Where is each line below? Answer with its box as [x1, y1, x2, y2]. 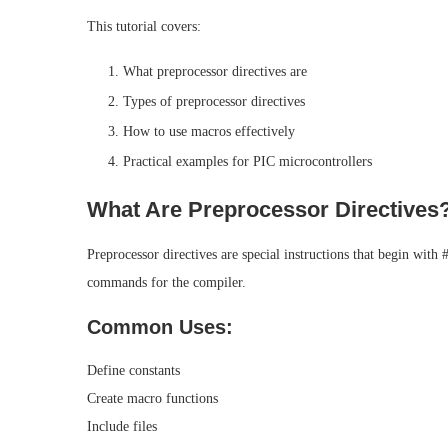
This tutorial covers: [87, 19, 201, 35]
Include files [87, 419, 157, 435]
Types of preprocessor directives [123, 94, 305, 110]
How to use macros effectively [123, 124, 295, 140]
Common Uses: [87, 316, 233, 339]
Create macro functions [87, 391, 218, 407]
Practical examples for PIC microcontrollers [123, 154, 372, 170]
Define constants [87, 363, 180, 379]
